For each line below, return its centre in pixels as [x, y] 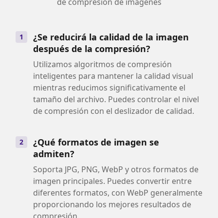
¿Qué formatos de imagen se [96, 142]
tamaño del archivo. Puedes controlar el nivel [116, 99]
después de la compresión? [92, 49]
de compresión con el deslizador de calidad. [114, 111]
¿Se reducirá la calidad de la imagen [111, 37]
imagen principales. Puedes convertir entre [112, 181]
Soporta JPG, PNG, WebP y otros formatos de [116, 169]
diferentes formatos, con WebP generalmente [118, 193]
